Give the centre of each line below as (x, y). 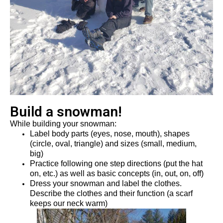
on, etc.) (44, 174)
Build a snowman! (66, 112)
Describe (46, 194)
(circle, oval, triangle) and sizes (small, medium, (113, 144)
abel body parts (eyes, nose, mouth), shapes (112, 134)
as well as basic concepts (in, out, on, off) (131, 174)
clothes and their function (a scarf (135, 194)
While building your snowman (62, 124)
